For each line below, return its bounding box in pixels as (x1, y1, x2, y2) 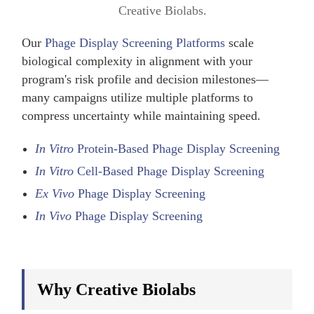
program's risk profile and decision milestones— (22, 71, 269, 86)
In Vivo (35, 208, 72, 223)
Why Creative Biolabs (37, 280, 196, 299)
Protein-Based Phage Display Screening (74, 141, 280, 156)
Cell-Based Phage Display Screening (74, 163, 265, 178)
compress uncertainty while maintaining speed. (22, 108, 261, 123)
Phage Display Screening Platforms (45, 35, 226, 50)
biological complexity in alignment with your (22, 53, 253, 68)
